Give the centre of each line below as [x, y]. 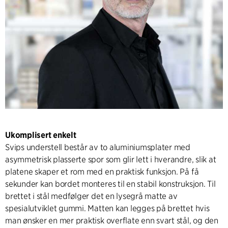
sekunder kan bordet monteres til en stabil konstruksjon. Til [110, 184]
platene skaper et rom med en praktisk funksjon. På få [102, 172]
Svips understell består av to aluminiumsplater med [98, 147]
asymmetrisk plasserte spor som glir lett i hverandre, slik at [111, 159]
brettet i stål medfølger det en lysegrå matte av [91, 196]
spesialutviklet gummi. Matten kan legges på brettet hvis [107, 208]
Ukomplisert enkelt [41, 135]
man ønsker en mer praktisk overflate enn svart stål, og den [112, 220]
